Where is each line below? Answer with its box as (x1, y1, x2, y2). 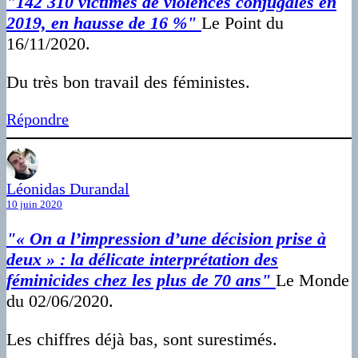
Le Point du (201, 13, 284, 34)
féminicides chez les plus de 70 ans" (6, 270, 276, 291)
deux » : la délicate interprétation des (6, 249, 278, 270)
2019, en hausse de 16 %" (6, 13, 201, 34)
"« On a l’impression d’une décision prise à (6, 229, 326, 249)
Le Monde (276, 270, 349, 291)
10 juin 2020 (6, 198, 62, 211)
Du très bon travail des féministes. (6, 72, 255, 93)
